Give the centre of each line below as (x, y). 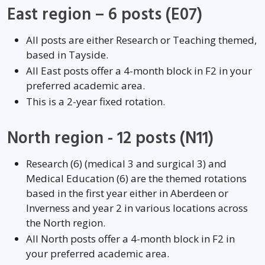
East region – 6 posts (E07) (105, 15)
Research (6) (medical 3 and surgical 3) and (126, 164)
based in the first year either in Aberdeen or (127, 193)
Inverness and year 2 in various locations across (137, 208)
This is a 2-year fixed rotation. (96, 101)
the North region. (66, 223)
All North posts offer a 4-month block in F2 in (130, 239)
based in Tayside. (67, 55)
